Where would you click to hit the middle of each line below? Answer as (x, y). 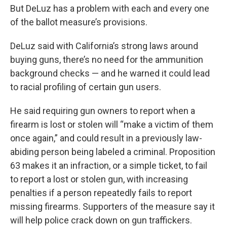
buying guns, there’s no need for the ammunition (107, 59)
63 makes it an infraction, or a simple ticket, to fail (109, 165)
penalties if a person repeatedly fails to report (101, 193)
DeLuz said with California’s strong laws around (104, 46)
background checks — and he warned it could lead (110, 73)
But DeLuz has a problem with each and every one (110, 8)
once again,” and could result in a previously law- (106, 138)
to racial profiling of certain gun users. (86, 87)
